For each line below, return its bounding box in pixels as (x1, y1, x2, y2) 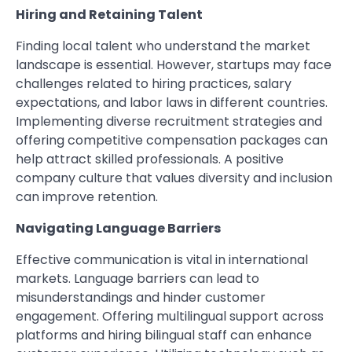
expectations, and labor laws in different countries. (16, 93, 328, 112)
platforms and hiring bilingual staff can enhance (16, 326, 312, 344)
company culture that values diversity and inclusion (16, 169, 332, 187)
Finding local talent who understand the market (16, 37, 310, 55)
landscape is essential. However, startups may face (16, 56, 332, 74)
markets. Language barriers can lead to (16, 269, 259, 288)
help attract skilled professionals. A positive (16, 150, 284, 168)
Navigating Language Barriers (16, 219, 221, 237)
